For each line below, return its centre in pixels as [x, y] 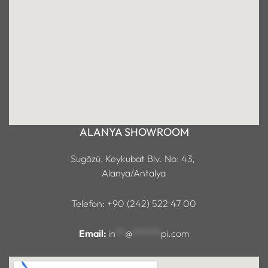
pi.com [175, 234]
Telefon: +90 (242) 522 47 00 [134, 203]
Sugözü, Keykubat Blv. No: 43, [134, 159]
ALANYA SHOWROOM [134, 132]
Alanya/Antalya [134, 173]
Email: [93, 234]
